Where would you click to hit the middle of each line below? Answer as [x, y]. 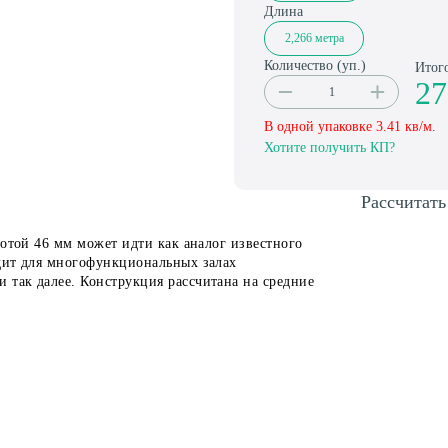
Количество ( [303, 65]
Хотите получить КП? [329, 147]
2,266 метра [314, 38]
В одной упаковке [320, 126]
